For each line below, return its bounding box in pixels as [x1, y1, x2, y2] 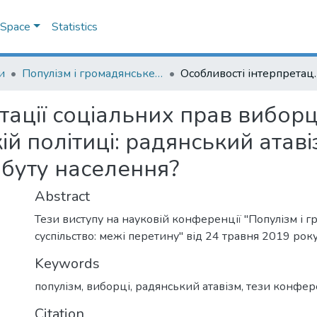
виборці [86, 279, 130, 294]
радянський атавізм [135, 279, 241, 294]
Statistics [52, 19, 98, 35]
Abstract [35, 187, 90, 206]
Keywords [35, 254, 100, 273]
